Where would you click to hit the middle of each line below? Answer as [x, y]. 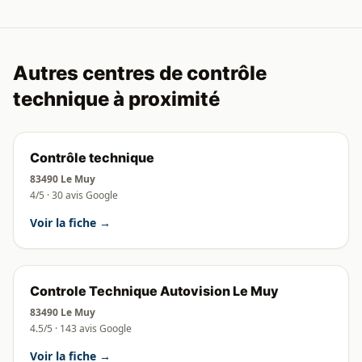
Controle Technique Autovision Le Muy [154, 291]
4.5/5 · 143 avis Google [81, 328]
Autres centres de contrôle [140, 73]
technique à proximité [116, 99]
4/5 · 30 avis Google [74, 195]
